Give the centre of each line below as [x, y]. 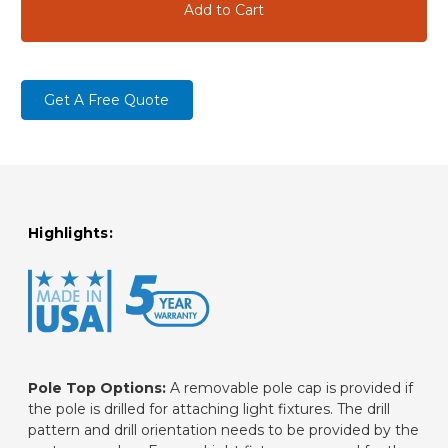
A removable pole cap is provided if [289, 387]
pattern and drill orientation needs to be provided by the [223, 429]
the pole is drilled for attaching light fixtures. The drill [209, 408]
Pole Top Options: [97, 387]
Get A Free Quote [107, 99]
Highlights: [70, 232]
